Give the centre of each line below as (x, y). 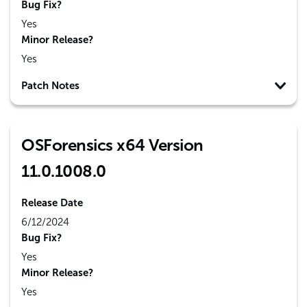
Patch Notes (50, 86)
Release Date (52, 203)
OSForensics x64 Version (112, 145)
